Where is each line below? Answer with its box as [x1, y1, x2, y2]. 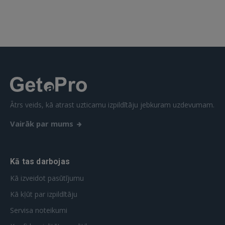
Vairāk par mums [10, 119, 73, 129]
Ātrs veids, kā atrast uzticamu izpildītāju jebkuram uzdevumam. [10, 100, 214, 109]
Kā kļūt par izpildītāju [10, 189, 77, 199]
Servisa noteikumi [10, 205, 67, 215]
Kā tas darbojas [10, 157, 70, 166]
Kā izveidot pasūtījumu [10, 173, 84, 183]
